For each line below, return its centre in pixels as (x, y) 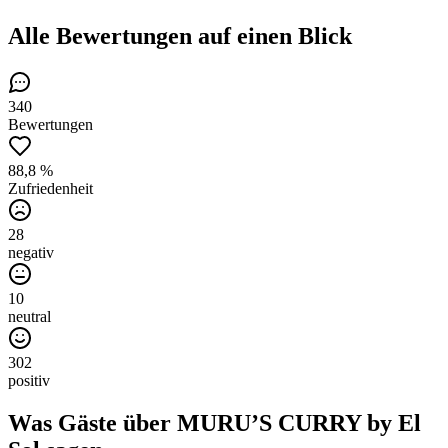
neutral (29, 316)
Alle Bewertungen (100, 35)
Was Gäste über (92, 422)
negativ (31, 252)
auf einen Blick (272, 35)
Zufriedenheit (50, 188)
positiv (29, 380)
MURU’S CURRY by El (299, 422)
